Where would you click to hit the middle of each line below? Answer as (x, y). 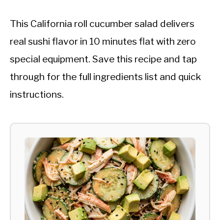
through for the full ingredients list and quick (105, 76)
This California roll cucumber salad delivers (102, 23)
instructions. (37, 94)
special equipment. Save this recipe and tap (103, 59)
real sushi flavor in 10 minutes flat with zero (103, 41)
